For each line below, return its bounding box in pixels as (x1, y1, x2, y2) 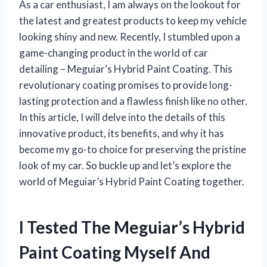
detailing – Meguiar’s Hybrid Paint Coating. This (19, 62, 232, 75)
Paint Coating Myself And (19, 241, 210, 262)
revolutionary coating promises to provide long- (19, 78, 232, 91)
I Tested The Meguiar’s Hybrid (19, 216, 245, 237)
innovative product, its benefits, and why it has (19, 126, 224, 139)
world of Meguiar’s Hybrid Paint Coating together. (19, 175, 244, 188)
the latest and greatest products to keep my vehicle (19, 14, 247, 27)
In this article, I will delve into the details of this (19, 110, 225, 123)
